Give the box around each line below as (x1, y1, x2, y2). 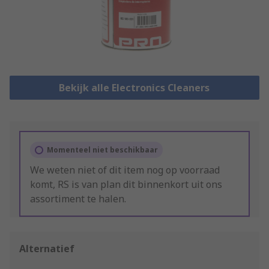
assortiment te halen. (30, 192, 126, 206)
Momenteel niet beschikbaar (47, 145, 158, 156)
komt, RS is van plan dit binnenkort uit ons (30, 178, 222, 192)
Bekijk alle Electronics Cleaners (59, 81, 210, 95)
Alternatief (19, 242, 74, 256)
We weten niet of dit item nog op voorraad (30, 163, 220, 177)
